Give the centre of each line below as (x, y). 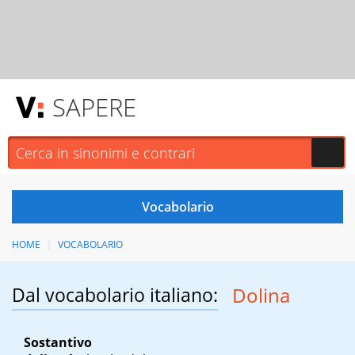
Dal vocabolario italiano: (115, 295)
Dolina (261, 296)
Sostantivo (58, 343)
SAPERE (94, 107)
